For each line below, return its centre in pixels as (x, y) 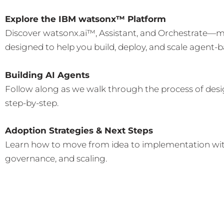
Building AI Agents (47, 75)
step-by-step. (32, 103)
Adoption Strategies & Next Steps (79, 130)
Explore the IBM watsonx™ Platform (85, 19)
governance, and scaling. (56, 158)
